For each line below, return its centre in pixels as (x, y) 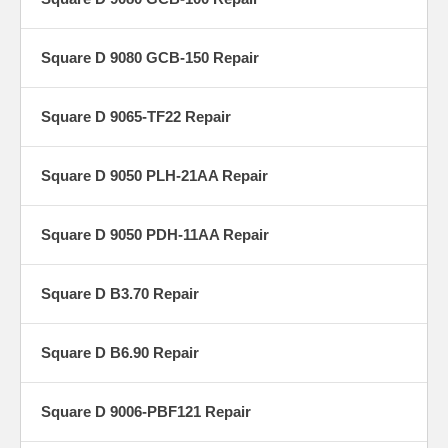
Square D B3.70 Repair (120, 294)
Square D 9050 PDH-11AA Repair (155, 235)
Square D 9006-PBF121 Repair (146, 412)
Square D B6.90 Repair (120, 353)
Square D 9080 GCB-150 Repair (150, 58)
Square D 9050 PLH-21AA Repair (154, 176)
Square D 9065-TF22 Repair (136, 117)
